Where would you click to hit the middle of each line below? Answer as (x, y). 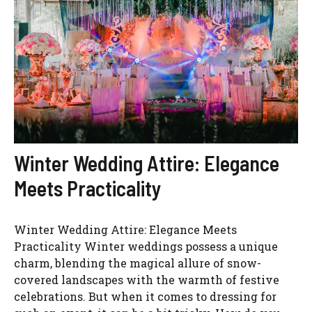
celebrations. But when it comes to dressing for (145, 297)
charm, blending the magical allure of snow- (138, 263)
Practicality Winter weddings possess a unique (146, 247)
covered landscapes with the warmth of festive (147, 280)
